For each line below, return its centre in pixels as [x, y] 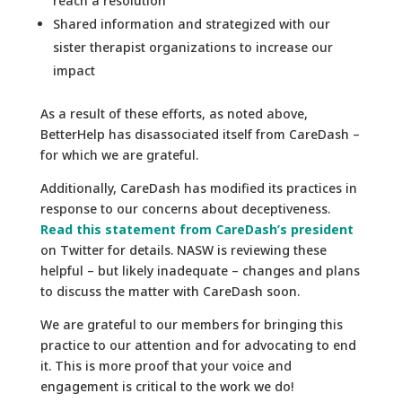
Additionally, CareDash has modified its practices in [198, 188]
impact [74, 70]
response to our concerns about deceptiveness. [185, 208]
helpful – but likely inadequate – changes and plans [200, 270]
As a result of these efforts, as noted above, [174, 113]
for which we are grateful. [119, 154]
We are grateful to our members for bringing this [191, 324]
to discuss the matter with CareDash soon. [170, 291]
